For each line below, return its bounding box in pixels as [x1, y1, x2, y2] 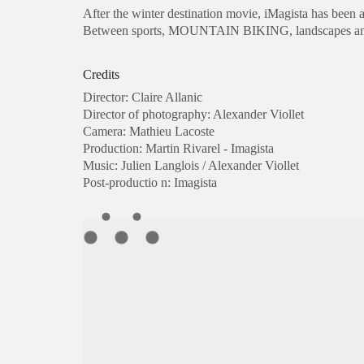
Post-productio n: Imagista [83, 175, 217, 190]
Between [83, 23, 128, 37]
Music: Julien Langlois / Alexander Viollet [83, 158, 299, 173]
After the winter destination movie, [83, 6, 264, 20]
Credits [83, 67, 119, 81]
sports [128, 23, 162, 37]
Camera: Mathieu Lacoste [83, 124, 214, 139]
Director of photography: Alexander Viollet [83, 107, 304, 122]
